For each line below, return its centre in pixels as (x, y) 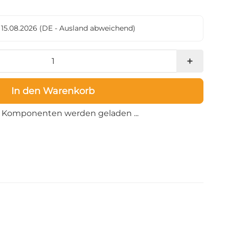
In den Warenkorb (53, 91)
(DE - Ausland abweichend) (88, 28)
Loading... (71, 113)
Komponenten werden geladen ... (70, 113)
